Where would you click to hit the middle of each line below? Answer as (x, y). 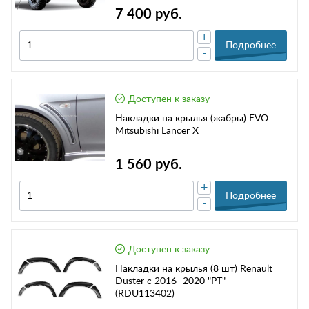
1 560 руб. (149, 165)
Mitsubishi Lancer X (157, 131)
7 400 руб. (149, 15)
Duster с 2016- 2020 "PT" (170, 282)
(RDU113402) (145, 294)
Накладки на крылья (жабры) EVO (192, 119)
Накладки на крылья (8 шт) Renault (194, 269)
